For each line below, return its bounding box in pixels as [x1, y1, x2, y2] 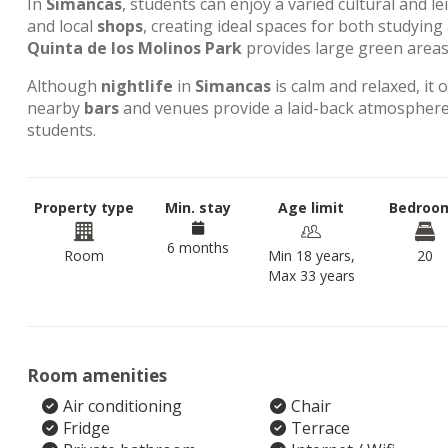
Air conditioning [63, 395, 182, 417]
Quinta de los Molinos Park [27, 37, 242, 59]
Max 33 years [267, 266, 355, 285]
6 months [166, 238, 229, 257]
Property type [33, 198, 134, 217]
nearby [27, 97, 84, 119]
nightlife [101, 75, 173, 97]
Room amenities [27, 364, 167, 387]
